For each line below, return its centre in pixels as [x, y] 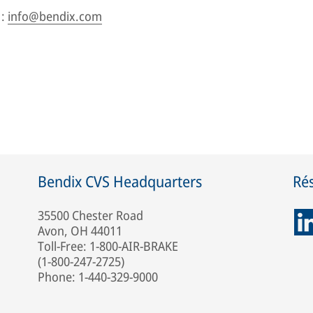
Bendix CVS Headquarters [120, 181]
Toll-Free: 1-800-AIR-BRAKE [108, 246]
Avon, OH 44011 [80, 230]
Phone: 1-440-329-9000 [98, 276]
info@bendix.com [55, 16]
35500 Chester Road [90, 215]
